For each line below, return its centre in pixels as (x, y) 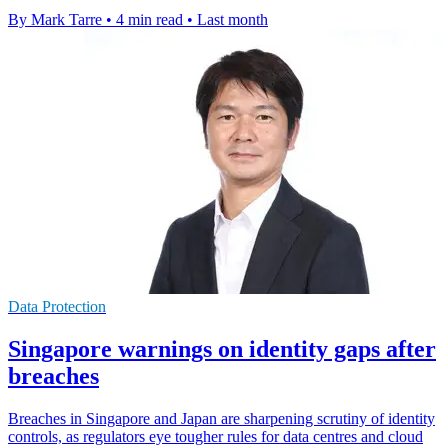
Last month (232, 19)
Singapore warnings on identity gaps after (222, 348)
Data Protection (57, 306)
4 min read (149, 19)
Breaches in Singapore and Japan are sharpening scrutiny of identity (221, 418)
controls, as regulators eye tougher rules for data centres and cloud (215, 436)
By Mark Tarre (55, 19)
